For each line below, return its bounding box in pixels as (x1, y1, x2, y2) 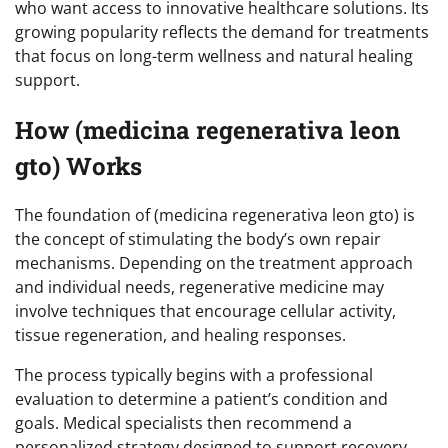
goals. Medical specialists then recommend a (15, 412, 352, 435)
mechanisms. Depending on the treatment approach (15, 252, 413, 275)
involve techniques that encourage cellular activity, (15, 300, 396, 323)
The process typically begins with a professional (15, 364, 373, 387)
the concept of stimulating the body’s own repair (15, 228, 381, 251)
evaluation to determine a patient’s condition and (15, 388, 388, 411)
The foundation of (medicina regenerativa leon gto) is (15, 204, 415, 227)
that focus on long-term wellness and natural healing (15, 44, 413, 67)
